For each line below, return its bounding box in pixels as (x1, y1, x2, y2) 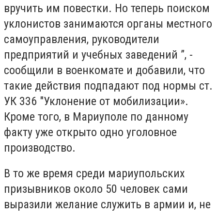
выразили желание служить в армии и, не (4, 198, 211, 212)
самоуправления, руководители (4, 32, 159, 46)
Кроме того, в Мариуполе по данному (4, 109, 188, 124)
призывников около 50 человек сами (4, 182, 188, 196)
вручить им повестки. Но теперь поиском (4, 1, 210, 15)
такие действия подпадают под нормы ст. (4, 78, 213, 93)
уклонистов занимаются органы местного (4, 16, 212, 31)
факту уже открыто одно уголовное (4, 125, 177, 139)
